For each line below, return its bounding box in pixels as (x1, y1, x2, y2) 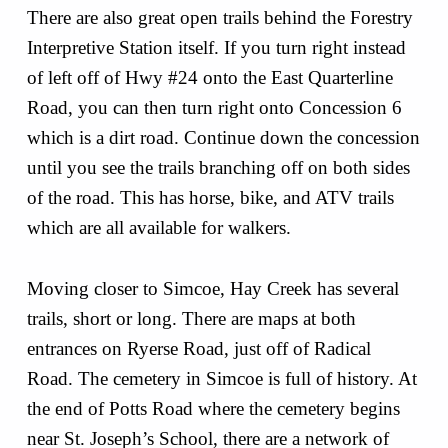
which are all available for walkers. (26, 217, 301, 239)
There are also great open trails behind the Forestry (26, 7, 413, 29)
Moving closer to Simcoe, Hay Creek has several (26, 277, 399, 299)
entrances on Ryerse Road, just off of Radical (26, 337, 371, 359)
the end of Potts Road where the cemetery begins (26, 397, 400, 419)
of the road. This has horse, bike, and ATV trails (26, 187, 394, 209)
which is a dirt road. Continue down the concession (26, 127, 420, 149)
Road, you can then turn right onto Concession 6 (26, 97, 402, 119)
